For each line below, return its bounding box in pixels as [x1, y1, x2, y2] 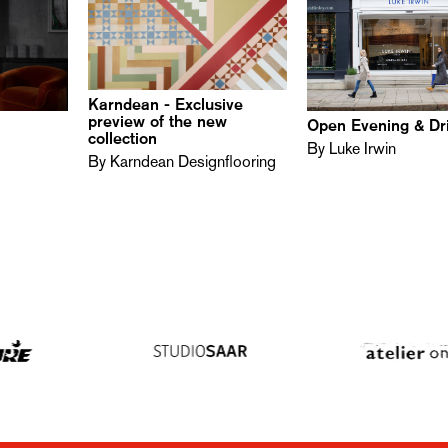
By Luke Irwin [306, 137, 396, 159]
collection [87, 127, 157, 149]
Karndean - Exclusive [87, 93, 243, 115]
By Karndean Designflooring [87, 150, 276, 172]
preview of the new [87, 110, 227, 132]
